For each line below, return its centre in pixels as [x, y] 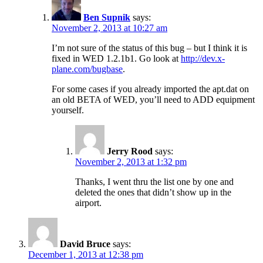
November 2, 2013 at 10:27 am [109, 28]
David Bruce [85, 244]
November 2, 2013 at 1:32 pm [131, 161]
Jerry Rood [130, 151]
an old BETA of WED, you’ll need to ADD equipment [153, 99]
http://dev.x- [203, 58]
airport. [88, 203]
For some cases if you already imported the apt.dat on [150, 89]
